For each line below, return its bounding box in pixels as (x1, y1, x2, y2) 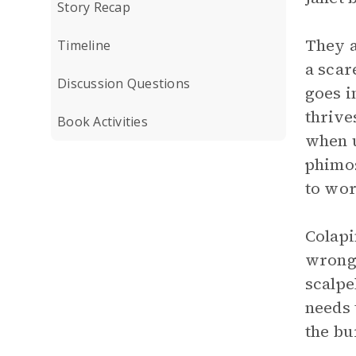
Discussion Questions (57, 75, 190, 92)
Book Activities (57, 113, 148, 130)
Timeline (57, 37, 110, 54)
